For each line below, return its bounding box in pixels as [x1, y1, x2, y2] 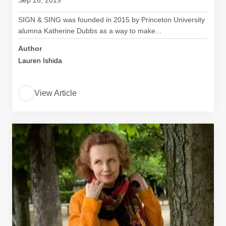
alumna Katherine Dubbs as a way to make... [18, 27, 161, 35]
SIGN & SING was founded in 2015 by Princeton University [18, 16, 205, 24]
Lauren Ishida [18, 56, 62, 65]
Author [18, 44, 42, 52]
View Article [34, 89, 77, 97]
